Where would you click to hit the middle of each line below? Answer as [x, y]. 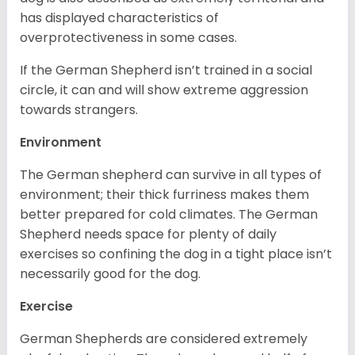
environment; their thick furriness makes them [164, 195]
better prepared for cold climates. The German [169, 215]
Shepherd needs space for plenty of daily [148, 235]
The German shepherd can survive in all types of [171, 175]
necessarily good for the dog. [110, 274]
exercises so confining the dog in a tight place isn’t [176, 254]
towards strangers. [79, 110]
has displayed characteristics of [119, 18]
